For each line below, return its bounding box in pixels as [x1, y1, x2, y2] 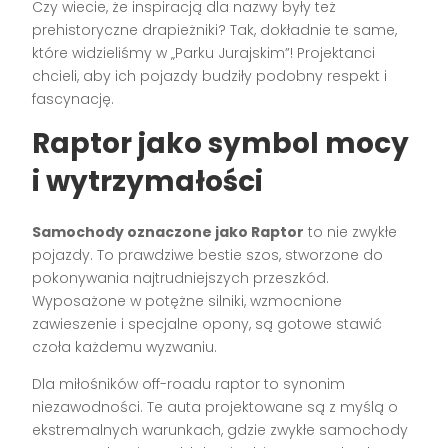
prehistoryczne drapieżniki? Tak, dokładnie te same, [32, 20, 398, 41]
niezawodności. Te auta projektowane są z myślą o [32, 397, 399, 418]
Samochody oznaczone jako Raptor [32, 222, 305, 243]
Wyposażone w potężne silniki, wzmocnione [32, 291, 343, 312]
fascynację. [32, 89, 115, 110]
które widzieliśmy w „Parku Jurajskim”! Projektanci [32, 43, 376, 64]
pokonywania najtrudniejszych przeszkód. [32, 268, 330, 289]
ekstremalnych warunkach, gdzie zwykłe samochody [32, 420, 409, 441]
